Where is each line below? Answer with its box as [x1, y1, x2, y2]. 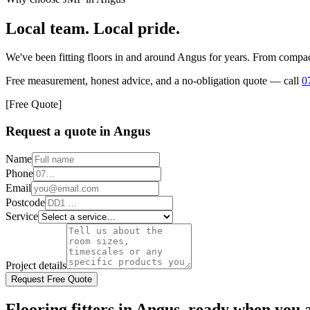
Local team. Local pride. [6, 19, 180, 37]
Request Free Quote [11, 273, 92, 284]
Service [6, 210, 38, 222]
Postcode [6, 196, 45, 208]
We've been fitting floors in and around [6, 51, 177, 64]
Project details [6, 259, 66, 271]
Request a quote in [6, 124, 113, 139]
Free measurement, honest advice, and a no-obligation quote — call [6, 75, 299, 87]
